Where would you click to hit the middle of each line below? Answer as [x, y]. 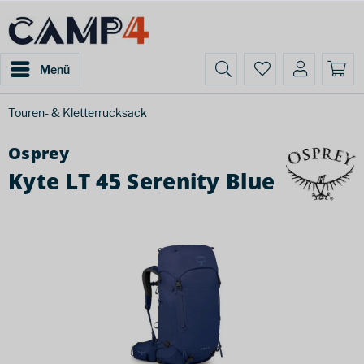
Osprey [39, 153]
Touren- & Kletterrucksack [78, 113]
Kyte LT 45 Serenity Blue [142, 181]
